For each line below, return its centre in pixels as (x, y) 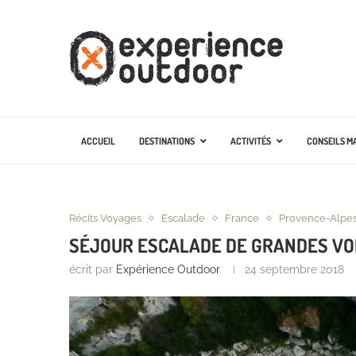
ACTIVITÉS (251, 141)
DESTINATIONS (167, 141)
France (242, 218)
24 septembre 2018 (294, 269)
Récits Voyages (105, 218)
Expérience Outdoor (168, 269)
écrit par (93, 269)
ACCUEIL (98, 141)
